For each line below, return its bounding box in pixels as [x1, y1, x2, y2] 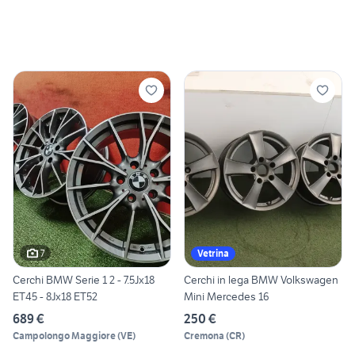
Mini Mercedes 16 [184, 289, 269, 304]
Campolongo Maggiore [13, 330, 116, 342]
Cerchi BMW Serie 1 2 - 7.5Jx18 [13, 273, 155, 288]
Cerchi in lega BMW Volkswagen [184, 273, 338, 288]
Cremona [184, 330, 224, 342]
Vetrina [197, 247, 229, 260]
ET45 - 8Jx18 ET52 [13, 289, 97, 304]
